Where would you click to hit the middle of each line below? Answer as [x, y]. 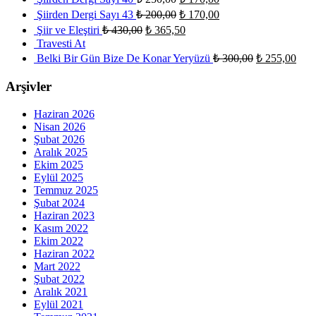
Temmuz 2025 [66, 190]
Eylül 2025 [59, 177]
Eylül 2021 [59, 304]
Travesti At [61, 44]
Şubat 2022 [59, 279]
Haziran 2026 [64, 114]
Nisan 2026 [60, 126]
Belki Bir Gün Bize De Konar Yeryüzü [123, 59]
